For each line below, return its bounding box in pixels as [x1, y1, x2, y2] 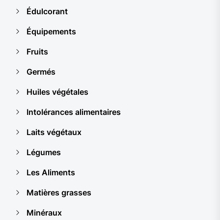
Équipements [27, 27, 76, 36]
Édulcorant [27, 6, 68, 16]
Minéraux [27, 208, 62, 218]
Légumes [27, 147, 61, 157]
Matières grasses [27, 188, 91, 197]
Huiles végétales [27, 87, 88, 97]
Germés [27, 67, 55, 77]
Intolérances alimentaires [27, 107, 121, 117]
